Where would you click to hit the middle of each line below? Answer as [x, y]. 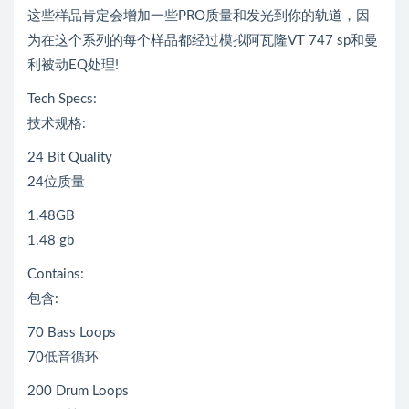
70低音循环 [63, 357]
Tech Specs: [62, 99]
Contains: [56, 274]
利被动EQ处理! [73, 65]
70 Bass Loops [72, 332]
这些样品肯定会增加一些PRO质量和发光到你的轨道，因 [199, 16]
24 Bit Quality [70, 157]
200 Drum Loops [78, 391]
